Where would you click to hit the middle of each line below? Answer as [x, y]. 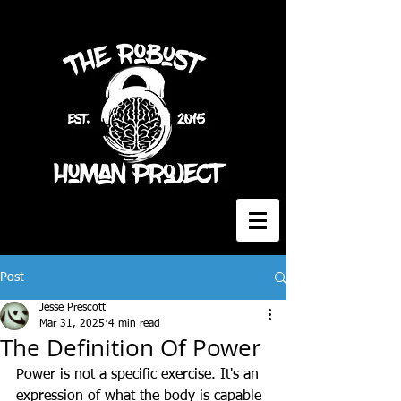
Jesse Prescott [73, 308]
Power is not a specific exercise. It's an [140, 375]
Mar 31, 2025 [72, 324]
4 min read [134, 324]
